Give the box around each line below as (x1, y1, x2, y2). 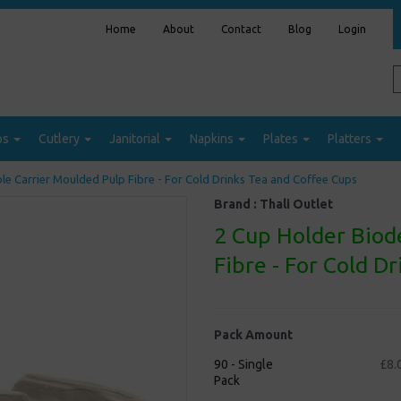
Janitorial (109, 132, 163, 147)
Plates (263, 132, 301, 147)
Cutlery (38, 132, 82, 147)
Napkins (190, 132, 236, 147)
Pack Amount (214, 328, 293, 343)
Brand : (214, 197, 260, 212)
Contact (221, 23, 261, 35)
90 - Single (214, 357, 273, 372)
